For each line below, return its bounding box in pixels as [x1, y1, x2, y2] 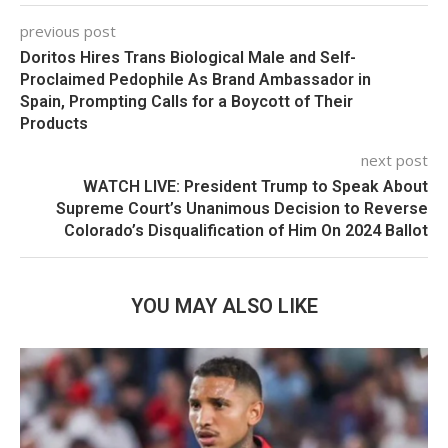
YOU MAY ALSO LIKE [130, 293, 318, 318]
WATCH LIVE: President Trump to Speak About [83, 176, 428, 196]
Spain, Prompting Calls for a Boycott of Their [20, 91, 353, 111]
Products [20, 113, 88, 133]
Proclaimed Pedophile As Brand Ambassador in [20, 69, 371, 89]
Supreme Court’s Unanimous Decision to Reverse [56, 198, 428, 218]
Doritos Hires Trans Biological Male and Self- [20, 47, 356, 67]
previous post [20, 20, 116, 41]
